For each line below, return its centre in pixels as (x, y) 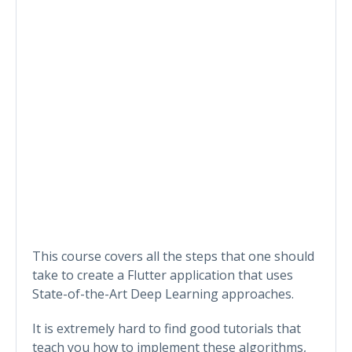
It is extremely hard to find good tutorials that (167, 328)
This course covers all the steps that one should (173, 256)
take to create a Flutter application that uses (163, 275)
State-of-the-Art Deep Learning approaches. (163, 293)
